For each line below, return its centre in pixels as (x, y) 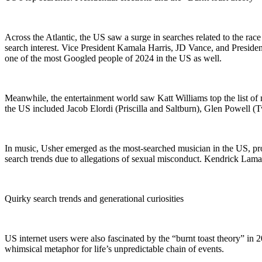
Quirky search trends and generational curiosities (94, 198)
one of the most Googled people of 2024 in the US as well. (113, 58)
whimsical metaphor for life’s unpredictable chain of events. (114, 249)
